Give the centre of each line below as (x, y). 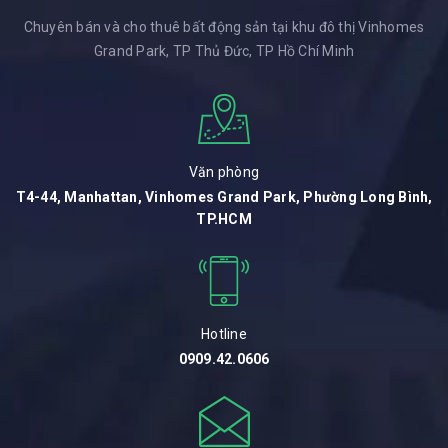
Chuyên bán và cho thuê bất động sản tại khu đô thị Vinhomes (224, 27)
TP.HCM (224, 219)
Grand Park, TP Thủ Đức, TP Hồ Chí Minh (224, 51)
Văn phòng (224, 172)
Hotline (224, 334)
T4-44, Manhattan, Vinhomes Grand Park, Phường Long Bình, (224, 197)
